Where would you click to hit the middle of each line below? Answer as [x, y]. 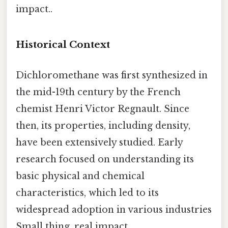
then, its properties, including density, [103, 125]
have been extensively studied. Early [99, 142]
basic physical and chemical [80, 176]
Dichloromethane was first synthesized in [112, 75]
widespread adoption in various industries [114, 209]
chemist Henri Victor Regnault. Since [103, 109]
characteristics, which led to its [87, 193]
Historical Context [63, 45]
